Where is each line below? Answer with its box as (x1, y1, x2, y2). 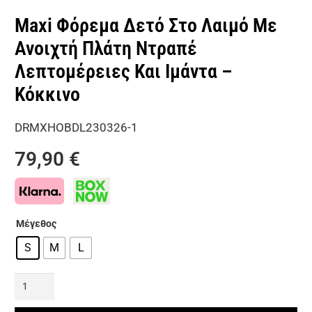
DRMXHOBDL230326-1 (15, 120, 138, 134)
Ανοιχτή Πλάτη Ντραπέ (15, 37, 197, 60)
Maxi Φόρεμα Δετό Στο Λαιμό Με (15, 14, 277, 37)
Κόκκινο (15, 83, 80, 106)
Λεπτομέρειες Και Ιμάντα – (15, 60, 233, 83)
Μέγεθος (16, 218, 56, 230)
